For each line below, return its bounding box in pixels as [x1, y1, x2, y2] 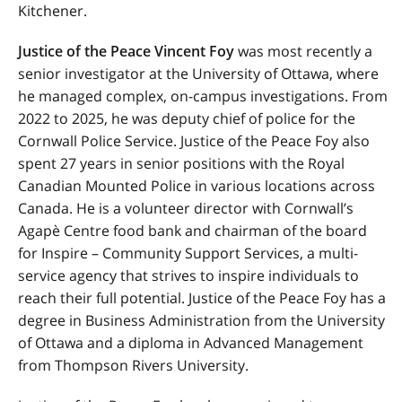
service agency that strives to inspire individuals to [18, 266, 359, 285]
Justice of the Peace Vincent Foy [18, 41, 234, 61]
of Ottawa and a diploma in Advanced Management [18, 333, 363, 353]
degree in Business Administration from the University [18, 310, 385, 330]
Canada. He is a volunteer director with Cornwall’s [18, 198, 354, 218]
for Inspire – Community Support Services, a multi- [18, 243, 358, 263]
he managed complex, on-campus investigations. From [18, 86, 388, 106]
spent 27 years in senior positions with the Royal [18, 153, 345, 173]
